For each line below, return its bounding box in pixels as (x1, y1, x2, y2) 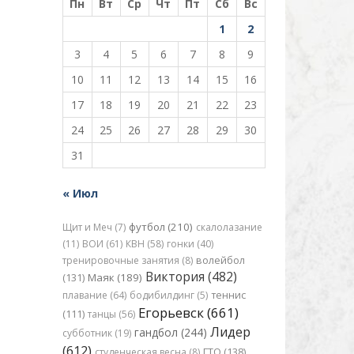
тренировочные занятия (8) (62, 254, 193, 267)
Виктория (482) (145, 268, 237, 285)
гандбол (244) (134, 325, 207, 340)
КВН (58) (125, 237, 164, 250)
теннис (210, 288, 246, 302)
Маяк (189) (87, 270, 142, 284)
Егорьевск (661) (137, 303, 239, 322)
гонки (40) (166, 237, 213, 250)
